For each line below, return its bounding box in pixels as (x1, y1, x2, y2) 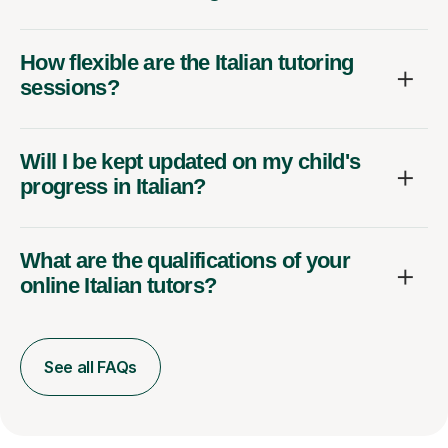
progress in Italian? (20, 173, 206, 199)
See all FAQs (44, 356, 138, 377)
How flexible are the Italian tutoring (20, 49, 354, 75)
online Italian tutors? (20, 272, 217, 298)
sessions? (20, 74, 120, 100)
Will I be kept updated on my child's (20, 148, 361, 174)
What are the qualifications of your (20, 247, 350, 273)
